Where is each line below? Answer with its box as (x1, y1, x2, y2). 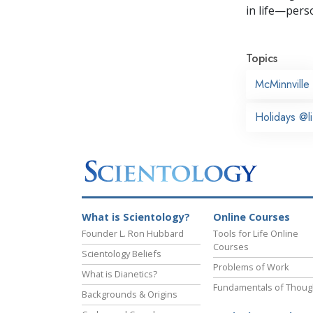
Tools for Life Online (213, 227, 298, 240)
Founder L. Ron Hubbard (82, 227, 184, 240)
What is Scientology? (82, 210, 190, 224)
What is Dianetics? (82, 268, 157, 281)
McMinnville (255, 75, 310, 92)
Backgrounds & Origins (82, 288, 177, 301)
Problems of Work (213, 261, 289, 274)
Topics (246, 50, 277, 66)
